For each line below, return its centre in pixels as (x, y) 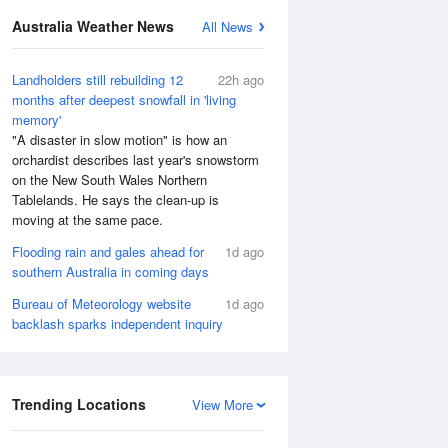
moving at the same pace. (87, 219)
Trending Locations (79, 404)
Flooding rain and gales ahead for (108, 251)
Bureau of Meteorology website (101, 303)
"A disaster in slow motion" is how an (119, 139)
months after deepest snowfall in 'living (124, 99)
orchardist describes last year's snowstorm (135, 159)
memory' (36, 119)
